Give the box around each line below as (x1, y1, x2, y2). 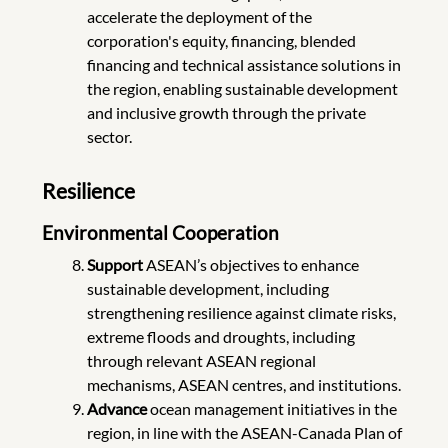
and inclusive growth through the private (86, 102, 366, 122)
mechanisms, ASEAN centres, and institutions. (86, 374, 404, 394)
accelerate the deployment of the (86, 6, 312, 26)
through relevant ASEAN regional (86, 350, 316, 370)
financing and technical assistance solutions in (86, 54, 401, 74)
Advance (86, 398, 150, 418)
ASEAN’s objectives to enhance (142, 254, 359, 274)
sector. (86, 126, 135, 146)
